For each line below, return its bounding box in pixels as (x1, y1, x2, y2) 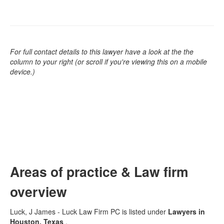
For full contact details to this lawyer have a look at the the (10, 46, 193, 56)
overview (10, 182, 67, 201)
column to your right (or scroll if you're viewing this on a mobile (10, 56, 207, 66)
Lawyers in (168, 206, 205, 216)
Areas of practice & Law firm (10, 162, 188, 181)
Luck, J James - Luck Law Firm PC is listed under (10, 206, 168, 216)
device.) (10, 66, 35, 76)
